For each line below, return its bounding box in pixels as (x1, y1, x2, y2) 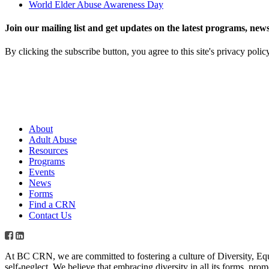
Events (29, 167, 55, 178)
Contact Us (29, 210, 71, 221)
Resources (29, 145, 68, 156)
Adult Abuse (29, 134, 77, 145)
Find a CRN (29, 199, 76, 210)
